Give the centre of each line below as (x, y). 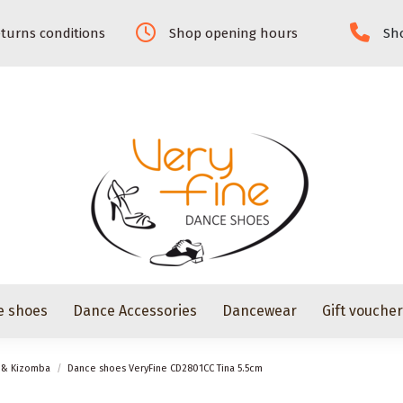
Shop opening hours (233, 33)
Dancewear (260, 311)
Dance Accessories (135, 311)
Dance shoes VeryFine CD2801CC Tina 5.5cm (166, 368)
